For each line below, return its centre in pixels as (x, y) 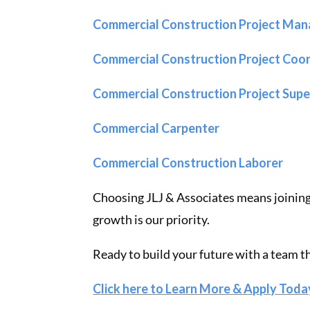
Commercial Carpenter (156, 128)
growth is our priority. (152, 219)
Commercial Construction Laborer (188, 162)
